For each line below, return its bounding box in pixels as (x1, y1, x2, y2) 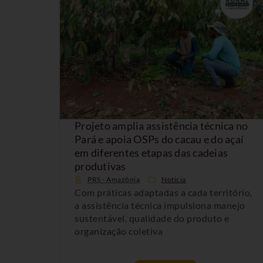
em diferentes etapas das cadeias (75, 146, 228, 159)
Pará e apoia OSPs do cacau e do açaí (75, 132, 244, 146)
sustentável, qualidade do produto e (75, 212, 230, 224)
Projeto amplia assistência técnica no (75, 119, 248, 132)
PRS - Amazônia (87, 174, 140, 184)
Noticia (161, 174, 186, 184)
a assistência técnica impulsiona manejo (75, 199, 245, 211)
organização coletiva (75, 225, 163, 237)
